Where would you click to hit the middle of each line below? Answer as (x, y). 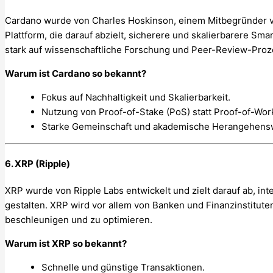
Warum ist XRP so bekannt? (66, 243)
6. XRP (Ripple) (37, 164)
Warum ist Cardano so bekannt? (76, 74)
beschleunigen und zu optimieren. (79, 219)
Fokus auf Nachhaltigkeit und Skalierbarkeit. (136, 97)
